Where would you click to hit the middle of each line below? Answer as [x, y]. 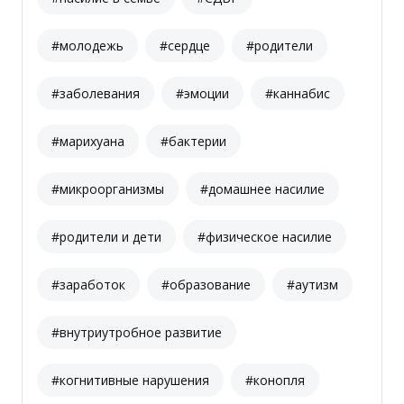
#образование [206, 285]
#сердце [185, 46]
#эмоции [202, 94]
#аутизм [312, 285]
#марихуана [88, 142]
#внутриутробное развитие [137, 333]
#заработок [88, 285]
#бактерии [193, 142]
